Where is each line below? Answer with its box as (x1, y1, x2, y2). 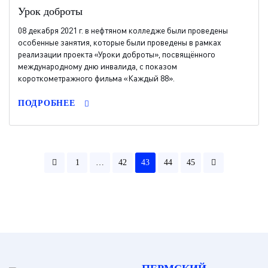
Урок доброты (18, 5, 83, 17)
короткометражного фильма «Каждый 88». (18, 73, 175, 83)
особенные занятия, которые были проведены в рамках (18, 37, 221, 47)
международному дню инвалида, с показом (18, 61, 177, 71)
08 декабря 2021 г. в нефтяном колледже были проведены (18, 25, 228, 35)
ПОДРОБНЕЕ (18, 99, 75, 108)
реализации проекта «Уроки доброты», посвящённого (18, 49, 215, 59)
